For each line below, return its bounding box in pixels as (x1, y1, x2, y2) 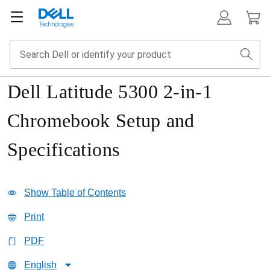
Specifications (7, 139, 120, 160)
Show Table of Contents (24, 187, 126, 198)
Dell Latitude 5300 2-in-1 (7, 81, 213, 102)
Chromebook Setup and (7, 110, 195, 131)
